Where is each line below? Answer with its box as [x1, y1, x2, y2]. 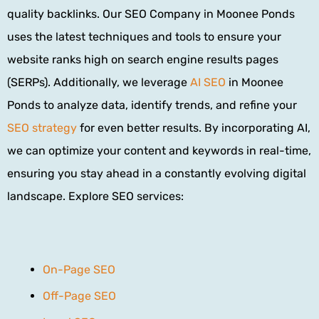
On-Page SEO [43, 262, 115, 276]
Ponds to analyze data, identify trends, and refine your [7, 98, 297, 112]
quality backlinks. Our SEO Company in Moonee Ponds [7, 6, 295, 21]
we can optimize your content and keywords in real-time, [7, 143, 311, 157]
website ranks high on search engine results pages [7, 52, 278, 66]
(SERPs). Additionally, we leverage [7, 75, 190, 89]
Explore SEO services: [68, 189, 184, 203]
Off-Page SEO [43, 288, 116, 303]
